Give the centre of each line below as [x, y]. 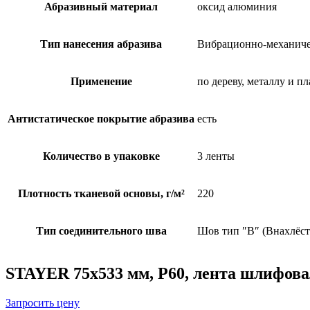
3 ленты [216, 156]
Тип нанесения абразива [101, 44]
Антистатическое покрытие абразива [101, 119]
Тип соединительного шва [101, 231]
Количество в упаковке [101, 156]
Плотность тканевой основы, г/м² [101, 194]
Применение [101, 82]
